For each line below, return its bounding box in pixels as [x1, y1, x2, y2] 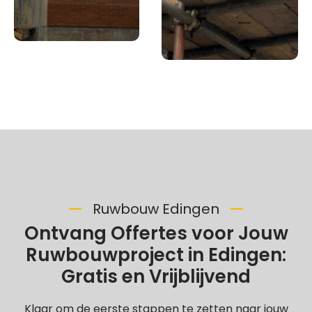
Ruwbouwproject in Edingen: [26, 242, 286, 267]
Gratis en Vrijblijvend [61, 264, 251, 289]
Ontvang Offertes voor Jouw [24, 221, 288, 246]
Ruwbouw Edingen [93, 199, 219, 219]
